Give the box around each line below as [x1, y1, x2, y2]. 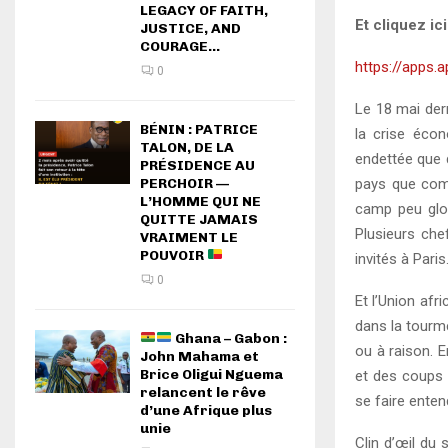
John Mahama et [140, 348, 259, 365]
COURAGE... [140, 38, 220, 55]
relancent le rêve [140, 384, 266, 401]
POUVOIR [140, 247, 207, 264]
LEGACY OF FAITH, [140, 2, 268, 19]
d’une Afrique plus [140, 402, 272, 419]
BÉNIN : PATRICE [140, 121, 258, 138]
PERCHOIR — [140, 175, 229, 192]
